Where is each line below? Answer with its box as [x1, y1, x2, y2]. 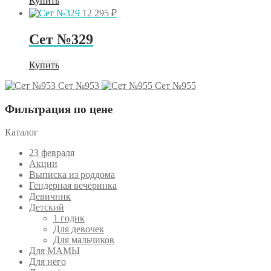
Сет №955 [155, 80, 196, 91]
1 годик [53, 213, 85, 224]
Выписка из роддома [29, 169, 115, 180]
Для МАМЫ [29, 246, 80, 256]
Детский [29, 202, 64, 213]
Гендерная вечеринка [29, 180, 117, 191]
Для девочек [53, 224, 104, 235]
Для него [29, 256, 66, 267]
